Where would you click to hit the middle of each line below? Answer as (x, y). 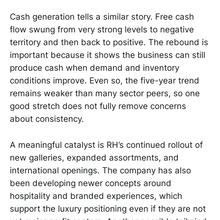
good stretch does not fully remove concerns (98, 106)
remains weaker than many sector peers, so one (105, 94)
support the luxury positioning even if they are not (108, 208)
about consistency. (47, 119)
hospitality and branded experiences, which (96, 196)
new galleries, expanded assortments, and (94, 157)
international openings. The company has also (100, 170)
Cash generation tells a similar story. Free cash (102, 17)
